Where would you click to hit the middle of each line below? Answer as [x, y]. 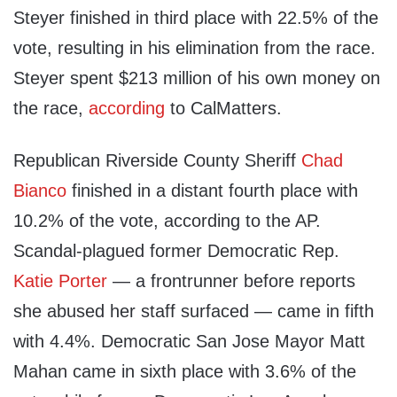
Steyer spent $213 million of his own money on [197, 78]
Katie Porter [60, 281]
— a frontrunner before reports [231, 281]
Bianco [40, 191]
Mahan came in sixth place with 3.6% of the [185, 372]
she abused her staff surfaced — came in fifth [194, 311]
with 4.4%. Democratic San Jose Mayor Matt [189, 342]
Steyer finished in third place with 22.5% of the [196, 18]
